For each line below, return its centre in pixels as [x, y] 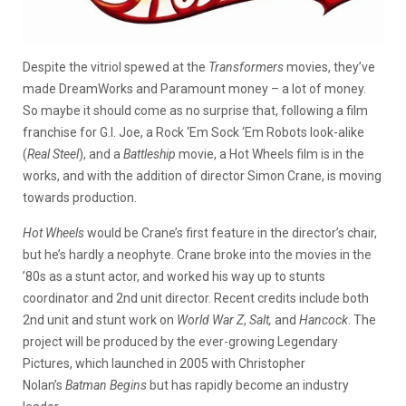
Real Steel [53, 154]
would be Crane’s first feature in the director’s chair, [231, 232]
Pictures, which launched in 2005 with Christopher [164, 363]
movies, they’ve [329, 67]
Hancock [324, 319]
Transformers [246, 67]
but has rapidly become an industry [248, 385]
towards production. [80, 197]
